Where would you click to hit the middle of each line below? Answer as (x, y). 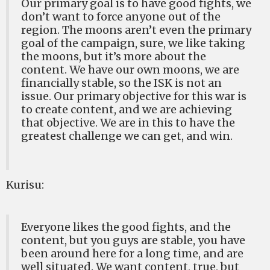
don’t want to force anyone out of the (121, 17)
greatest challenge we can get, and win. (127, 136)
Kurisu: (25, 185)
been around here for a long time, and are (132, 253)
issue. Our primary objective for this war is (134, 96)
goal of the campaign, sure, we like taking (133, 43)
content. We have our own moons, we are (130, 70)
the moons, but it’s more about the (114, 56)
